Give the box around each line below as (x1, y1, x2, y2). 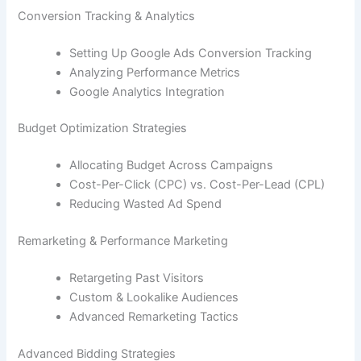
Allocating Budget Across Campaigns (69, 158, 274, 173)
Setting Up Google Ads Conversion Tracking (69, 45, 313, 60)
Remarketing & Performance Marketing (18, 234, 229, 249)
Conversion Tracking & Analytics (18, 8, 196, 23)
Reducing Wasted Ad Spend (69, 197, 222, 212)
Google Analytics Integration (69, 84, 226, 99)
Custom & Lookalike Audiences (69, 290, 239, 305)
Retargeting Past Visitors (69, 271, 205, 286)
